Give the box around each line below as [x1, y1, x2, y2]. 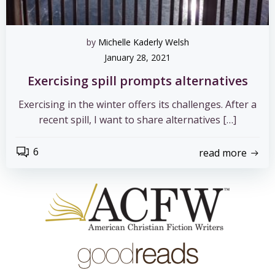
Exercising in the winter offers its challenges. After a [18, 98, 257, 111]
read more [199, 145, 247, 160]
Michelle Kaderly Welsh [98, 36, 189, 48]
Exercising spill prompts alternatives [27, 72, 248, 89]
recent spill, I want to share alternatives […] [39, 113, 236, 126]
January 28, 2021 [104, 52, 171, 63]
